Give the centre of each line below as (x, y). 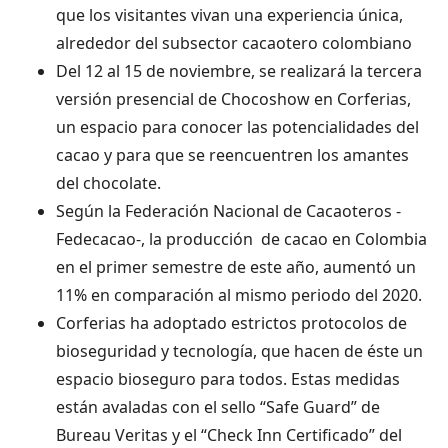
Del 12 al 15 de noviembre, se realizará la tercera (241, 70)
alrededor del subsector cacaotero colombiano (234, 42)
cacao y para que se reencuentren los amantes (232, 154)
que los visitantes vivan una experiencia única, (229, 14)
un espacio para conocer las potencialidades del (237, 126)
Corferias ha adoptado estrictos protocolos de (231, 322)
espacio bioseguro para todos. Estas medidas (228, 378)
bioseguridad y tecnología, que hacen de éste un (239, 350)
